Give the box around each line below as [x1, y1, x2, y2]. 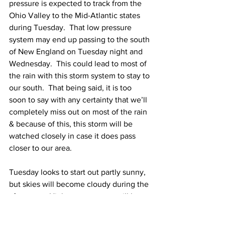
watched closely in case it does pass [9, 132, 138, 140]
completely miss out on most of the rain [9, 107, 149, 116]
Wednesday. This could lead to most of [9, 59, 149, 68]
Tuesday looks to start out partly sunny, [9, 168, 148, 176]
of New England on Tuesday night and [9, 47, 145, 56]
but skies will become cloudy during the [9, 180, 151, 188]
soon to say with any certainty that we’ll [9, 95, 149, 104]
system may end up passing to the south [9, 35, 152, 44]
